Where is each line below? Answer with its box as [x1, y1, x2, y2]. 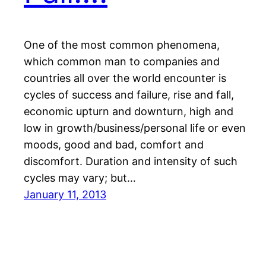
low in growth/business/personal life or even [24, 121, 246, 134]
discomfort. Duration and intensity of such [24, 154, 237, 167]
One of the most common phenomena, [24, 38, 220, 51]
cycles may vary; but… [24, 171, 136, 184]
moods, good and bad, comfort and [24, 138, 204, 151]
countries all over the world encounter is [24, 71, 226, 84]
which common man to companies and [24, 55, 220, 68]
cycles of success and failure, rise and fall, [24, 88, 234, 101]
